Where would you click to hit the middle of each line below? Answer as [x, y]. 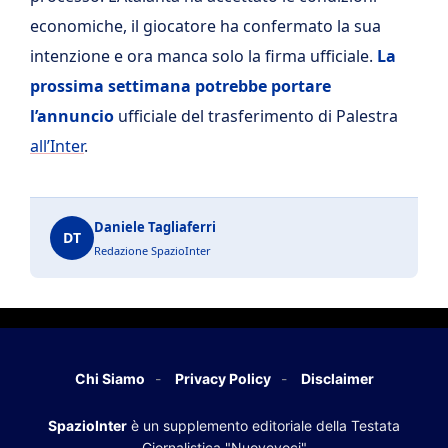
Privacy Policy [222, 378]
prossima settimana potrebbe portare [180, 85]
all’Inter [57, 145]
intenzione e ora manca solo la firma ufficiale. [203, 55]
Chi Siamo [109, 378]
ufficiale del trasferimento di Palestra [256, 115]
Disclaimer [337, 378]
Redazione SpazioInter [152, 250]
